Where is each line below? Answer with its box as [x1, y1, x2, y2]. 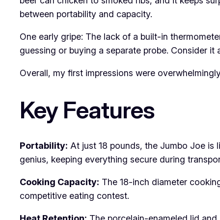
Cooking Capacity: [20, 176, 99, 187]
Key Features [20, 95, 155, 124]
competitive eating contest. [20, 190, 129, 201]
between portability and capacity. [20, 9, 152, 20]
